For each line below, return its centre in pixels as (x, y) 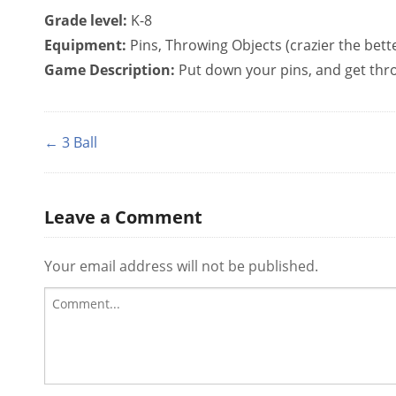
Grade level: (86, 20)
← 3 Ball (71, 142)
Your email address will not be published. (181, 267)
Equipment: (85, 45)
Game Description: (110, 70)
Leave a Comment (123, 217)
